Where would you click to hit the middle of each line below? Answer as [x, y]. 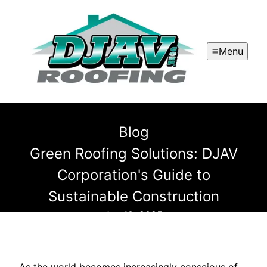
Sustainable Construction [133, 197]
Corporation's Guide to [133, 175]
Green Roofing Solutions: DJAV [133, 154]
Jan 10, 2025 [133, 215]
